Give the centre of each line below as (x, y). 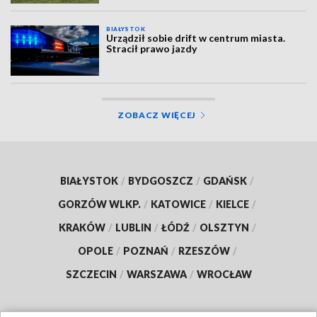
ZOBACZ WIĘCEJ (157, 115)
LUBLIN (133, 227)
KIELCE (232, 204)
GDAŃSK (225, 180)
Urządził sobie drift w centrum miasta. (196, 38)
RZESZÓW (204, 250)
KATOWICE (178, 204)
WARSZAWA (156, 274)
